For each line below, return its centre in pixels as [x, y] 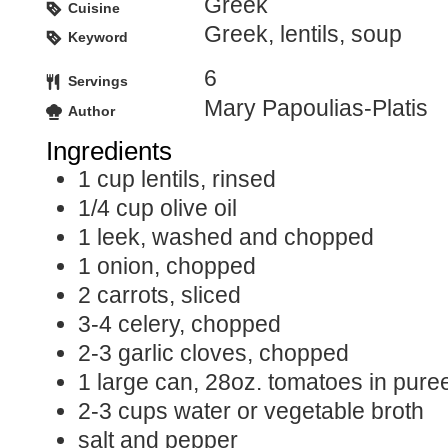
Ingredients [109, 151]
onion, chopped [176, 266]
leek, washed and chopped [235, 237]
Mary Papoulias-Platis [316, 108]
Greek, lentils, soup [303, 34]
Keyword [98, 37]
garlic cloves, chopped [233, 353]
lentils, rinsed [208, 179]
